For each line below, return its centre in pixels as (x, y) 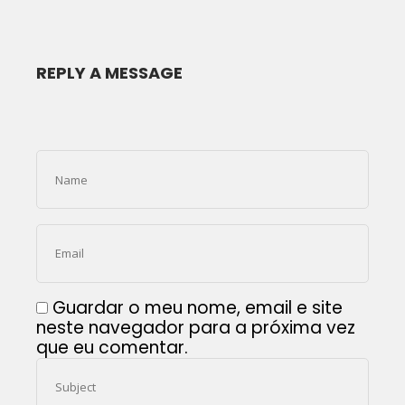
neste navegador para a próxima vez (196, 327)
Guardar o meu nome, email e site (198, 307)
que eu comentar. (112, 347)
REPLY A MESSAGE (109, 73)
